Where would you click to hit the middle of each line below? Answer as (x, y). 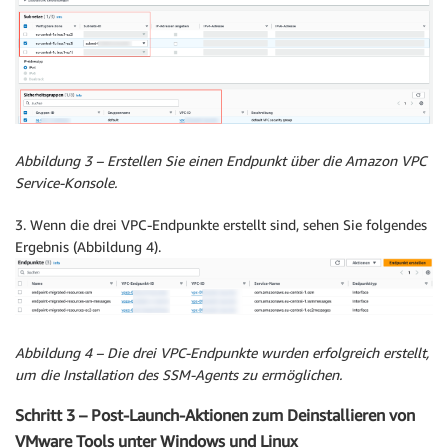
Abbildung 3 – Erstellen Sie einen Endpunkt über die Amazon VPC (220, 161)
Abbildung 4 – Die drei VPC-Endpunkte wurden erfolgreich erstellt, (222, 352)
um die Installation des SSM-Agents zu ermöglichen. (178, 374)
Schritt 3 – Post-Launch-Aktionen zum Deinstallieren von (215, 415)
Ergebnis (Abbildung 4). (88, 247)
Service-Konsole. (66, 183)
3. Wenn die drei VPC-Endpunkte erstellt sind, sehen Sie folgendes (221, 225)
